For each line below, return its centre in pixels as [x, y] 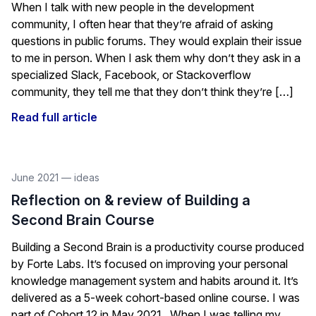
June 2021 [36, 177]
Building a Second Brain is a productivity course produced [158, 247]
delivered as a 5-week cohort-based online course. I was [156, 298]
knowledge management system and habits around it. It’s [155, 281]
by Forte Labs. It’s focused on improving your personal [150, 264]
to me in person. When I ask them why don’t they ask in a [156, 58]
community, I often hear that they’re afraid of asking [142, 24]
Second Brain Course [83, 220]
